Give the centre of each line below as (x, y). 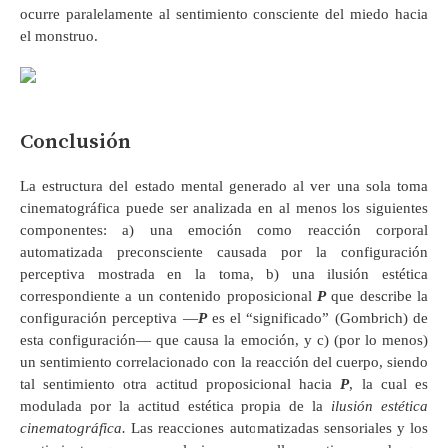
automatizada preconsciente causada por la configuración (224, 251)
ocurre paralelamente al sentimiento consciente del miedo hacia (224, 13)
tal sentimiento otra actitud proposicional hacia (180, 383)
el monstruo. (59, 35)
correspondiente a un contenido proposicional (168, 295)
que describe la (376, 295)
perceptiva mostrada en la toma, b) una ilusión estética (224, 273)
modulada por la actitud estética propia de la (176, 405)
